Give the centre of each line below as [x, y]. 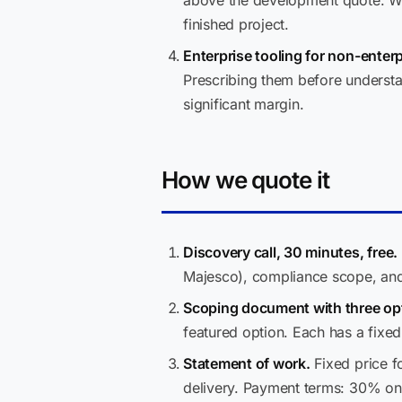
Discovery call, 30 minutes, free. [291, 252]
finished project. [236, 24]
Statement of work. [247, 363]
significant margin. [244, 104]
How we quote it [245, 180]
